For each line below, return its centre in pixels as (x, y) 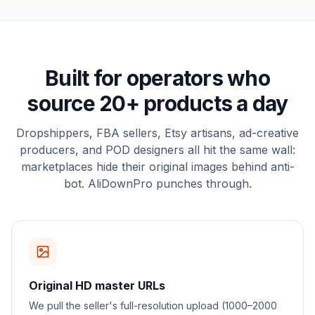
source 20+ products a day (157, 104)
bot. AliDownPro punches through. (157, 184)
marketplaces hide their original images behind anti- (157, 167)
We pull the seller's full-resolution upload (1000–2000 (153, 306)
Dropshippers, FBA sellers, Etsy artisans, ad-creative (157, 133)
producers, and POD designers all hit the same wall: (157, 150)
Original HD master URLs (97, 286)
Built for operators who (157, 78)
